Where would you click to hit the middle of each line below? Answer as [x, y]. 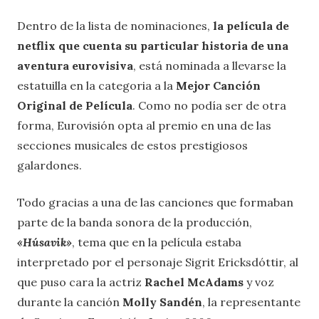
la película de [250, 26]
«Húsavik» [45, 242]
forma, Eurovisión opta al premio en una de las [144, 126]
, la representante [251, 302]
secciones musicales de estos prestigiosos [132, 146]
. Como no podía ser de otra [209, 106]
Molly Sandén [162, 302]
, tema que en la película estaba [157, 242]
